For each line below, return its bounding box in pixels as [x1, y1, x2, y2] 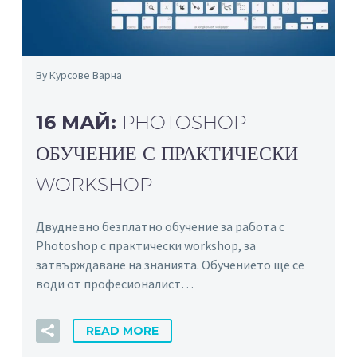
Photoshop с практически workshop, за [36, 237, 256, 253]
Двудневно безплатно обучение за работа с [36, 218, 284, 234]
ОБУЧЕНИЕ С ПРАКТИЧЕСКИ [36, 141, 298, 164]
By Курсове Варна [36, 68, 122, 82]
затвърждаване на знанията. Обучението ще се [36, 256, 304, 273]
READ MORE [86, 323, 159, 338]
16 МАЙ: [36, 110, 122, 134]
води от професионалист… [36, 275, 194, 292]
